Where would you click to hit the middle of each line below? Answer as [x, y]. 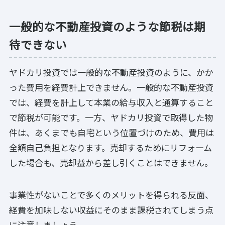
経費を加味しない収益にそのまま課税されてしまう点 [111, 209]
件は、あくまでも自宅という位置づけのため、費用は [111, 132]
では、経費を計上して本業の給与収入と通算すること [111, 102]
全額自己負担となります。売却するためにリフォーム [110, 147]
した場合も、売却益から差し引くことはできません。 [111, 162]
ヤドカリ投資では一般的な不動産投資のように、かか [111, 72]
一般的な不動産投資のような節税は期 [107, 26]
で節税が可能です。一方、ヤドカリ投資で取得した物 [111, 117]
